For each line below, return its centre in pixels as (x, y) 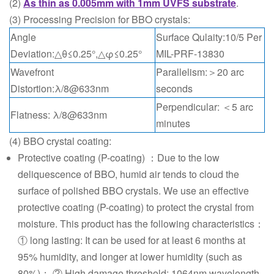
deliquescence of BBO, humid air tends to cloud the (129, 174)
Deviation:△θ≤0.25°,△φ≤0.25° (76, 54)
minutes (173, 123)
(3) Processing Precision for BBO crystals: (100, 19)
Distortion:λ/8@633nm (60, 88)
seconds (174, 88)
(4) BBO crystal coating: (63, 141)
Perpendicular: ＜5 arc (205, 107)
